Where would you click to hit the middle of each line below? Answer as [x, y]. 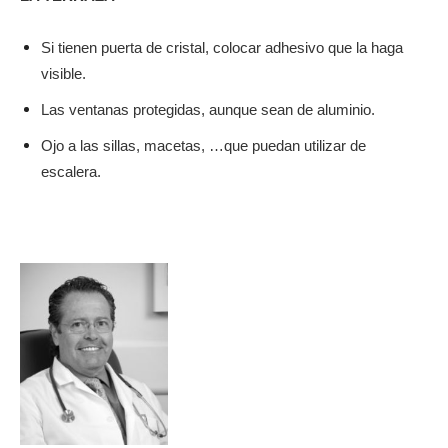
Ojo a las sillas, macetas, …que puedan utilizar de [203, 146]
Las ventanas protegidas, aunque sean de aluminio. [208, 110]
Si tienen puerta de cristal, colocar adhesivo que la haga [222, 48]
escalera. [71, 172]
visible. [63, 74]
